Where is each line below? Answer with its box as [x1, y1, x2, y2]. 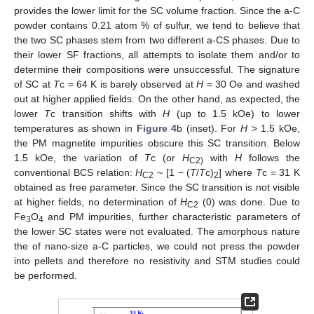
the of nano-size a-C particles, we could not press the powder [14, 240, 300, 252]
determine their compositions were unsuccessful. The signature [14, 63, 300, 75]
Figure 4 [136, 122, 177, 134]
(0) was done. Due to [198, 196, 301, 207]
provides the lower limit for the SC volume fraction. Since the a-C [14, 4, 300, 16]
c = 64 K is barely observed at [60, 78, 197, 90]
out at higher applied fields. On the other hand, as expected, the [14, 93, 300, 104]
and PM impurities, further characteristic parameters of [43, 210, 300, 222]
